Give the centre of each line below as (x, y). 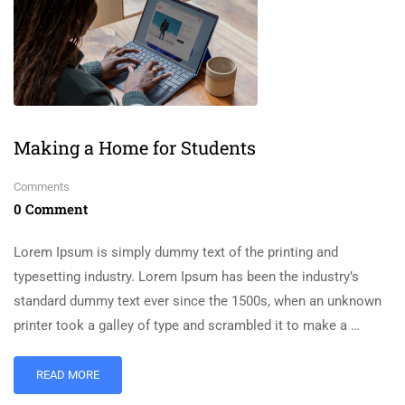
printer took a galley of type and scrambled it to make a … (187, 325)
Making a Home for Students (135, 147)
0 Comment (51, 208)
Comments (42, 186)
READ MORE (68, 374)
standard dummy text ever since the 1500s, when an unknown (198, 301)
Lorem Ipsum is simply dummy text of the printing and (176, 252)
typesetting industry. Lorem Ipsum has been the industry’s (186, 276)
